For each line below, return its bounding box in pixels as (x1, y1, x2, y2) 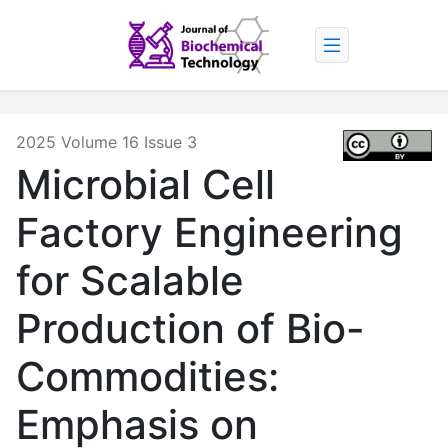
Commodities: (16, 351, 279, 401)
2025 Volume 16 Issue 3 (16, 131, 197, 152)
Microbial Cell (16, 159, 275, 209)
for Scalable (16, 255, 244, 305)
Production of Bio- (16, 303, 365, 353)
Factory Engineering (16, 207, 403, 257)
